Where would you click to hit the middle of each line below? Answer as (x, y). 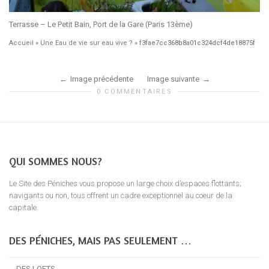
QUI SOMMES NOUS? (56, 161)
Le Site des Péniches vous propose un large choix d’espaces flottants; (125, 183)
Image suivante (173, 79)
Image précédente (101, 79)
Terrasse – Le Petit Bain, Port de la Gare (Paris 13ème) (101, 24)
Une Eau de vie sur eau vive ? (86, 43)
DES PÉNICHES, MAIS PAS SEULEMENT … (100, 240)
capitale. (24, 207)
